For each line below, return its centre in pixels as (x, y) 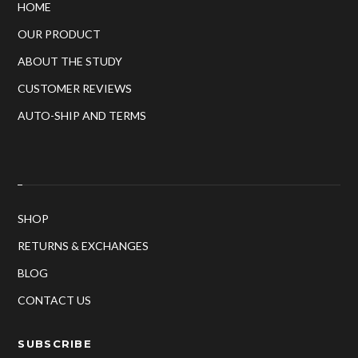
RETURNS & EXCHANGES (84, 246)
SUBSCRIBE (55, 344)
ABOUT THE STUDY (70, 61)
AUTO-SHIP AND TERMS (82, 115)
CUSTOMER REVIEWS (75, 88)
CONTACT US (55, 300)
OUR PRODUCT (60, 34)
